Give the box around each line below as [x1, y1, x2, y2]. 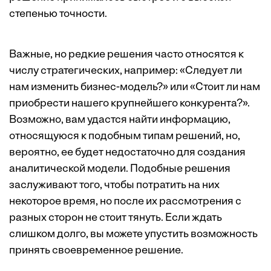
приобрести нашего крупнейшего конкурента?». [9, 98, 250, 110]
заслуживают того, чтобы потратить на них [9, 180, 220, 192]
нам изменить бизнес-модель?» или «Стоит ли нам [9, 82, 260, 94]
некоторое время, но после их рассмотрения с [9, 196, 241, 208]
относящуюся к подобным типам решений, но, [9, 131, 240, 143]
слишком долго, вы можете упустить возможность [9, 229, 258, 241]
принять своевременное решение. [9, 245, 183, 257]
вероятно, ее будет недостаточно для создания [9, 147, 246, 159]
